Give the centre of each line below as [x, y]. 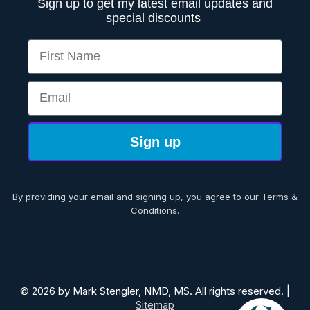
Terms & [280, 196]
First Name [59, 45]
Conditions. [155, 210]
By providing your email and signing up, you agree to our [137, 196]
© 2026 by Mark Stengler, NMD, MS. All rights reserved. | [155, 291]
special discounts [155, 18]
